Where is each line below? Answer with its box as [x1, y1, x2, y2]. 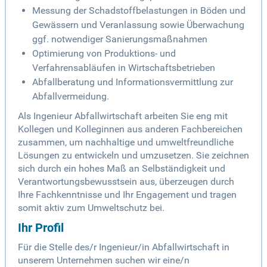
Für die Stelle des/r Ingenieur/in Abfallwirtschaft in [18, 241, 229, 253]
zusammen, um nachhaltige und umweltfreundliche [18, 136, 234, 148]
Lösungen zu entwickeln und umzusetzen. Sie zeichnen [18, 150, 249, 162]
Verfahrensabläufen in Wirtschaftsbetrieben [32, 62, 215, 74]
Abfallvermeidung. [32, 91, 109, 103]
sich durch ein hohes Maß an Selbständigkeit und [18, 163, 225, 175]
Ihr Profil [18, 221, 64, 235]
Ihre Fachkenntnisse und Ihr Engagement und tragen [18, 189, 237, 201]
